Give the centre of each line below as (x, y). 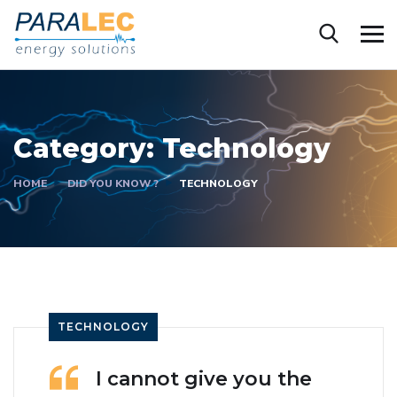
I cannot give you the (204, 378)
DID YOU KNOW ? (113, 183)
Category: (88, 148)
